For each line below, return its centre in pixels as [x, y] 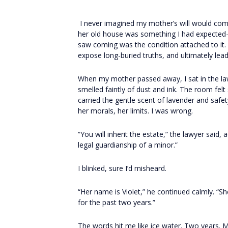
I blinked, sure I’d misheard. [122, 168]
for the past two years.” [117, 202]
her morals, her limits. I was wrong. [135, 111]
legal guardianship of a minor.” [128, 145]
